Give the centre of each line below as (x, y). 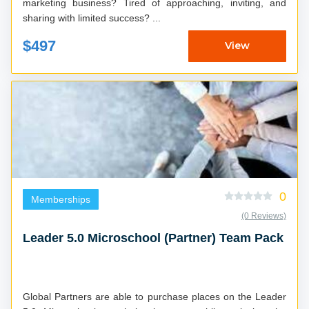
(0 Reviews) (264, 216)
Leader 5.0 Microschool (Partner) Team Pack (153, 238)
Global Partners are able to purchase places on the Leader (154, 296)
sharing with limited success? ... (157, 18)
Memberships (61, 199)
